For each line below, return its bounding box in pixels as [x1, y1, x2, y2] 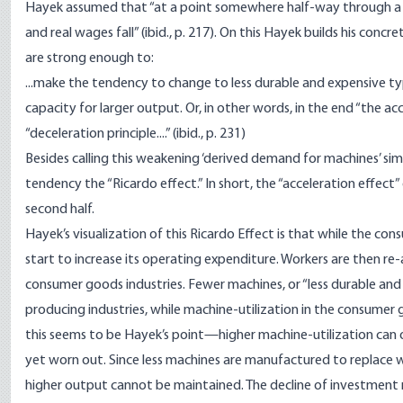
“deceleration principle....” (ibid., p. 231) [25, 127, 246, 141]
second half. [25, 202, 94, 217]
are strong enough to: [25, 51, 154, 66]
